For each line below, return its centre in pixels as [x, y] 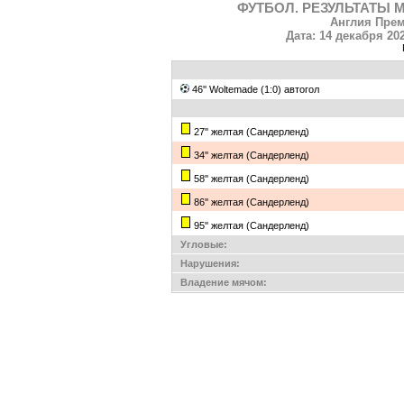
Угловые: [204, 244]
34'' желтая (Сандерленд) [253, 155]
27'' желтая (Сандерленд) [253, 132]
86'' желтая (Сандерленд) [253, 202]
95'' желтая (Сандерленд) [253, 225]
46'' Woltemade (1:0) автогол [257, 89]
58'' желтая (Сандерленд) [253, 179]
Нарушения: [210, 263]
